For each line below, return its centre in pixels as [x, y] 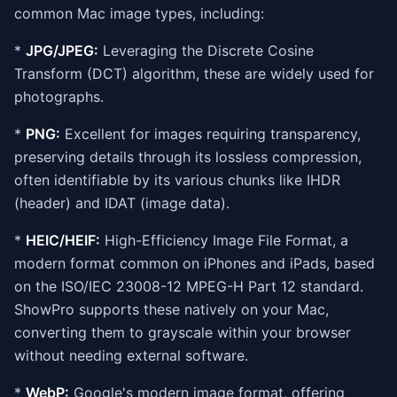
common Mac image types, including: [139, 13]
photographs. [59, 97]
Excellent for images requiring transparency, [210, 134]
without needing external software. [131, 355]
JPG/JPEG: [62, 51]
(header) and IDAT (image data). [122, 203]
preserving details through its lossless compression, [188, 157]
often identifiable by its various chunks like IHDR [177, 180]
